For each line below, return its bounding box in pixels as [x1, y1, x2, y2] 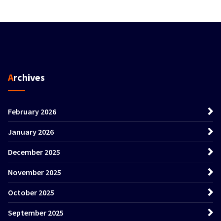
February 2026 [8, 106, 56, 116]
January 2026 [8, 126, 54, 137]
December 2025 [8, 147, 60, 157]
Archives [13, 71, 45, 83]
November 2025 [8, 167, 61, 177]
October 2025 [8, 187, 54, 197]
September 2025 [8, 207, 64, 218]
